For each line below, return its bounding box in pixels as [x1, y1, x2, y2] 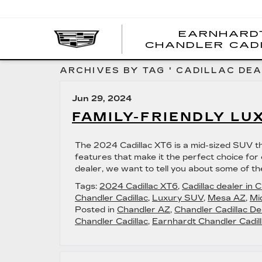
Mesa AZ [208, 193, 246, 203]
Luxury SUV [152, 193, 204, 203]
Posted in [75, 205, 117, 215]
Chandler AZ [117, 205, 170, 215]
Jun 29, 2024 [72, 94, 132, 104]
